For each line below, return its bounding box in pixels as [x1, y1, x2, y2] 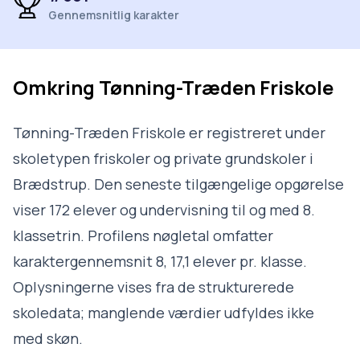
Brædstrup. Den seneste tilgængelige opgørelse [13, 174, 344, 194]
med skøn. [13, 329, 83, 348]
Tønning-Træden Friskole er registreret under [13, 123, 325, 142]
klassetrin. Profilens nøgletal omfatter [13, 226, 273, 245]
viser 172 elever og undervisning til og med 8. [13, 200, 315, 219]
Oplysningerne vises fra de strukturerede [13, 277, 294, 297]
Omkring [13, 74, 99, 100]
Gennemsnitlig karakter [48, 7, 179, 22]
